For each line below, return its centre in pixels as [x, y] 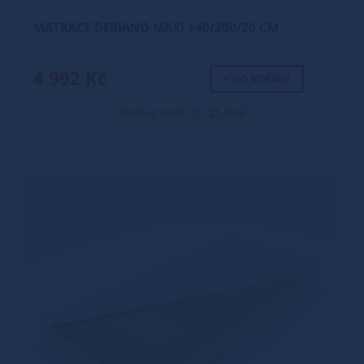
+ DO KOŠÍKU [256, 79]
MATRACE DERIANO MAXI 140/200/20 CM [156, 27]
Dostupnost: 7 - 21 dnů [182, 113]
